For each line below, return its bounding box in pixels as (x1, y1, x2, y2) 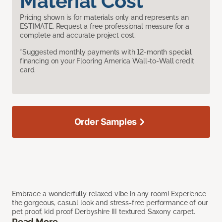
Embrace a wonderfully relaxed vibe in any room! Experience (12, 189, 206, 198)
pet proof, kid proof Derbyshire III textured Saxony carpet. (12, 207, 195, 216)
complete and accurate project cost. (20, 31, 136, 39)
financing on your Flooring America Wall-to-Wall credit (20, 56, 194, 65)
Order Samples (74, 116, 137, 127)
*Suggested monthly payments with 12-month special (20, 48, 192, 56)
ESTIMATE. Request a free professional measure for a (20, 22, 189, 30)
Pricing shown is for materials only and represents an (20, 13, 189, 21)
